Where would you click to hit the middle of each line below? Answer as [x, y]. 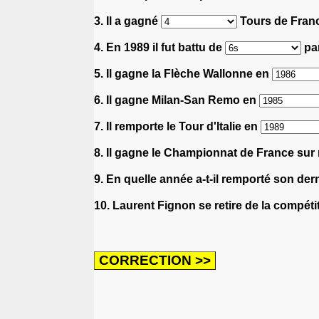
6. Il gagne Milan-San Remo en [177, 100]
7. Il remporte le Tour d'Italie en [177, 126]
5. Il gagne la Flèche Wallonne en [183, 73]
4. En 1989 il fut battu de [159, 47]
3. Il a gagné [127, 21]
